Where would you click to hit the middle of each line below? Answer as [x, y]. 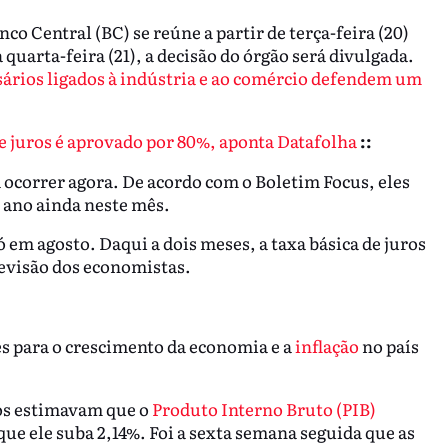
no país [388, 346]
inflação [326, 346]
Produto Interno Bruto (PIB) [263, 409]
